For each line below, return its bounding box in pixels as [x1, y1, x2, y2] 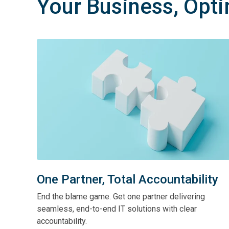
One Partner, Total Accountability [37, 172, 218, 187]
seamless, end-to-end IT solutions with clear [37, 204, 197, 214]
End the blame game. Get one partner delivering [37, 192, 205, 201]
